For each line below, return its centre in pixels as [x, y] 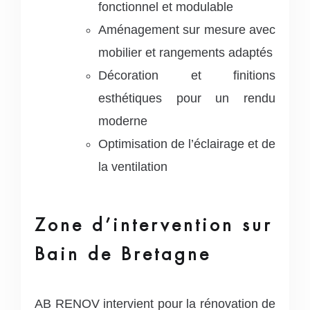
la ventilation [133, 166]
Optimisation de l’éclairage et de [187, 144]
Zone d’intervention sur [154, 225]
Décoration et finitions [187, 75]
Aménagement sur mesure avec [187, 29]
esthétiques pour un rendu [187, 98]
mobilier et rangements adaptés [185, 52]
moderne [123, 121]
